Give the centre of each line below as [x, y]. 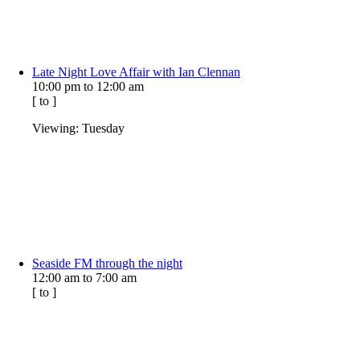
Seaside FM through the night [107, 263]
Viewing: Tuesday [78, 128]
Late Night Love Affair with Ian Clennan [136, 72]
